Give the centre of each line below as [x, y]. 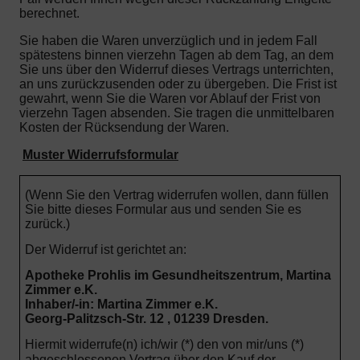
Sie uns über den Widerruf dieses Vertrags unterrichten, [176, 69]
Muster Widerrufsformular [100, 154]
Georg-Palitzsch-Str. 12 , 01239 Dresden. [146, 319]
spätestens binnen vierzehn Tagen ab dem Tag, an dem [176, 55]
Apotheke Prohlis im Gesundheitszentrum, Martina [178, 276]
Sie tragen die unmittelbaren [254, 112]
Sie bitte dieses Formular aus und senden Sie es [163, 210]
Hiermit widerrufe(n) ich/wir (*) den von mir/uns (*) [164, 345]
